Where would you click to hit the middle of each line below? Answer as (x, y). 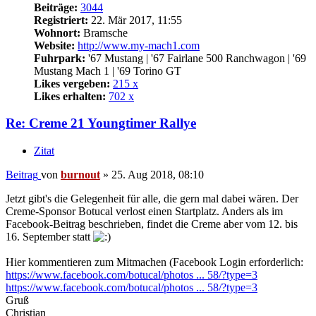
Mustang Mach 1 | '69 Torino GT (108, 71)
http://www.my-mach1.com (139, 45)
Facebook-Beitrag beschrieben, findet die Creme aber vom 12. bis (152, 224)
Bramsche (104, 32)
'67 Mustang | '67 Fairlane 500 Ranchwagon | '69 (196, 58)
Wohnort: (57, 32)
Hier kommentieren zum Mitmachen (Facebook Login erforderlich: (154, 262)
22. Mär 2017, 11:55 (135, 20)
